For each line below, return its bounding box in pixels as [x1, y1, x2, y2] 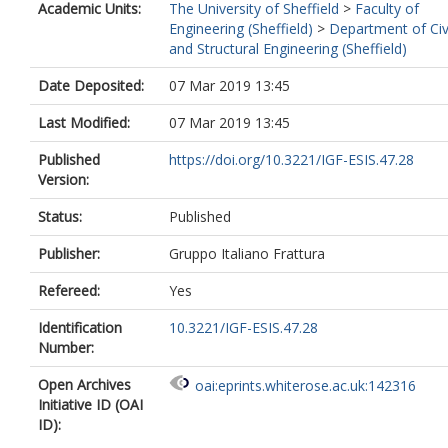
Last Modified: [38, 113, 130, 132]
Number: [38, 338, 94, 357]
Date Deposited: [38, 76, 144, 95]
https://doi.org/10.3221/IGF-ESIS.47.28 [169, 150, 414, 169]
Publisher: [38, 244, 100, 263]
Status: [38, 207, 82, 226]
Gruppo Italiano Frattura [169, 244, 325, 263]
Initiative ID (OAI [38, 395, 143, 414]
